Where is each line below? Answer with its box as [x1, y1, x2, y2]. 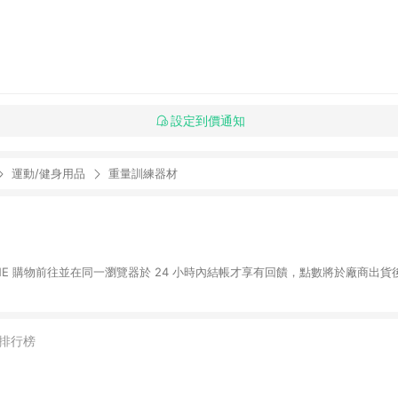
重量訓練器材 [108, 166, 178, 180]
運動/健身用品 [12, 166, 85, 180]
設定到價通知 [170, 113, 245, 128]
